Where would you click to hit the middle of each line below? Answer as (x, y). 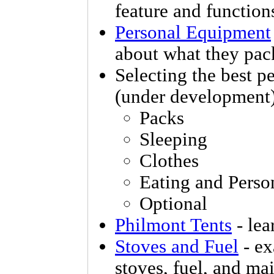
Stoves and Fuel (177, 246)
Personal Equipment (193, 32)
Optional (173, 204)
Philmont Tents (173, 225)
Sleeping (173, 139)
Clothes (169, 161)
